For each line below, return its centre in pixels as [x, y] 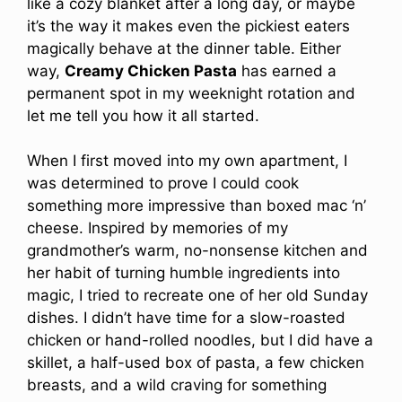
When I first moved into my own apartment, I [187, 161]
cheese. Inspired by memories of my [157, 228]
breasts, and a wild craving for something [177, 385]
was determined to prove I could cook [163, 184]
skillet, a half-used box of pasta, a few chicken [196, 363]
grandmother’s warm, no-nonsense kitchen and [197, 251]
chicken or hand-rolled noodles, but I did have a [200, 341]
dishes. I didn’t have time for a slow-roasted [186, 318]
